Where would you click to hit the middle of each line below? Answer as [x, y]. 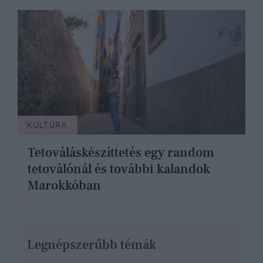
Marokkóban [64, 186]
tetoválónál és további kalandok [119, 169]
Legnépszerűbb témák [92, 245]
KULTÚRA [48, 125]
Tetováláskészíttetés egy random [121, 153]
